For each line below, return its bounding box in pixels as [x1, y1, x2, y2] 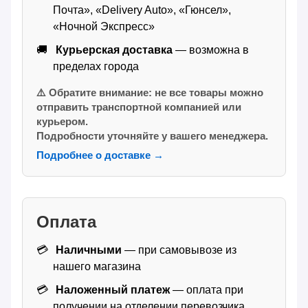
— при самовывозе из [122, 244, 236, 256]
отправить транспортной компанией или [36, 101, 241, 113]
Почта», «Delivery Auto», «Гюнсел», [53, 4, 231, 16]
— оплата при [170, 284, 243, 296]
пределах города [53, 60, 139, 73]
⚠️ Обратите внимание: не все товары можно [36, 87, 263, 99]
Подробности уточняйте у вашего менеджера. [36, 130, 268, 142]
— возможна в [173, 44, 249, 56]
